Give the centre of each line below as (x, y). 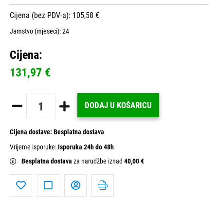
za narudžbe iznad (99, 162)
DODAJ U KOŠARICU (118, 105)
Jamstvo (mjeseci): (36, 32)
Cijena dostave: (32, 132)
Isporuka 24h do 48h (86, 147)
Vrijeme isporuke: (34, 147)
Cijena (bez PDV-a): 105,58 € (54, 16)
